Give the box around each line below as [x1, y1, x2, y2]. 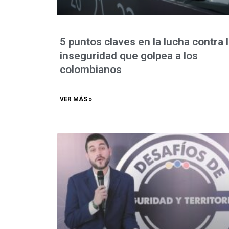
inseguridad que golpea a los [60, 49, 198, 62]
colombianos [60, 63, 122, 76]
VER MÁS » [60, 95, 92, 103]
